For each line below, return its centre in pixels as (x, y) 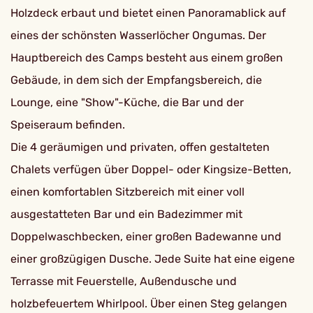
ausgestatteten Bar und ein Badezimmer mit (126, 214)
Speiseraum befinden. (68, 125)
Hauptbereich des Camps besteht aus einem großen (147, 58)
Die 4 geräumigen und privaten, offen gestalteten (140, 147)
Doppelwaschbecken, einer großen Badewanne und (146, 236)
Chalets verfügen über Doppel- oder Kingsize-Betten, (151, 169)
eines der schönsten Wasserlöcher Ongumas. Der (138, 35)
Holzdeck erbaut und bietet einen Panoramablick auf (148, 13)
